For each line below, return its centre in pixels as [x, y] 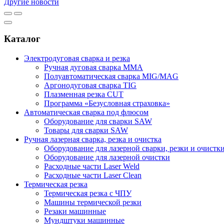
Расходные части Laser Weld [92, 166]
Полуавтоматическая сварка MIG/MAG [111, 76]
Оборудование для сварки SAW [98, 121]
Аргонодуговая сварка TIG [90, 85]
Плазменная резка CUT [84, 94]
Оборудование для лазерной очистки [107, 157]
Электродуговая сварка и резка [77, 58]
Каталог [22, 39]
